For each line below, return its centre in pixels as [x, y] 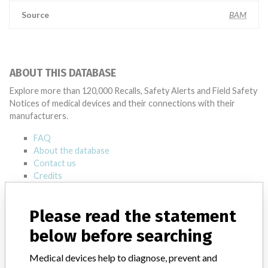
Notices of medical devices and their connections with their [122, 103]
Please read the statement [133, 216]
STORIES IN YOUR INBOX [66, 207]
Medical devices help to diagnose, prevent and [123, 257]
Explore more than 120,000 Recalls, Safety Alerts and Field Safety [133, 91]
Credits [48, 176]
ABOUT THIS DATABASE [63, 73]
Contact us [55, 163]
